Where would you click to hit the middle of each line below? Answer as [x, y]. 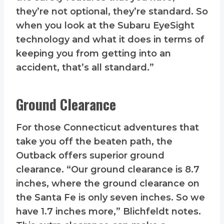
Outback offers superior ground [90, 156]
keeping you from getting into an [93, 54]
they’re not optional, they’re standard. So [112, 12]
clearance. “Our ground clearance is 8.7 [108, 170]
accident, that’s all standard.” [85, 68]
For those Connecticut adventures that [107, 128]
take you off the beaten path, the [94, 142]
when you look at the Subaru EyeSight [105, 26]
